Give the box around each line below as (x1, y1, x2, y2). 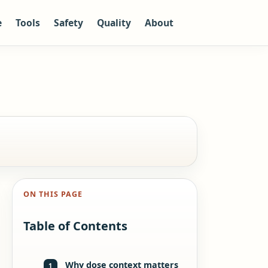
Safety (54, 16, 84, 29)
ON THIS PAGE (23, 189, 83, 200)
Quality (97, 16, 132, 29)
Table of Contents (23, 218, 127, 234)
